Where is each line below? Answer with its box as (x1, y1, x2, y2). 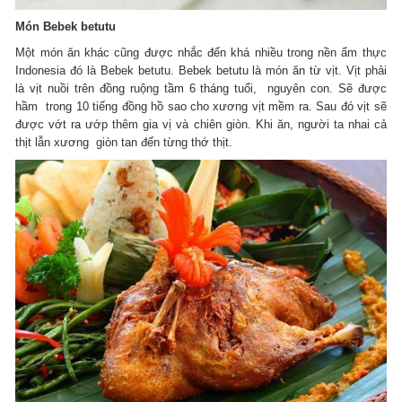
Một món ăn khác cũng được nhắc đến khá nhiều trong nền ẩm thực (15, 45, 387, 59)
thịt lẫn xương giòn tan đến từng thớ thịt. (15, 135, 233, 149)
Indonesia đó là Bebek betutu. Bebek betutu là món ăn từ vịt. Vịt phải (15, 63, 387, 77)
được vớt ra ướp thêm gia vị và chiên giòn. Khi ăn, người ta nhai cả (15, 117, 387, 131)
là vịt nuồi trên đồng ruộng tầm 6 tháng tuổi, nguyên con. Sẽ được (15, 81, 387, 95)
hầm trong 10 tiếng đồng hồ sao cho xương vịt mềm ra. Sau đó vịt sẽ (15, 99, 387, 113)
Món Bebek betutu (15, 19, 117, 33)
